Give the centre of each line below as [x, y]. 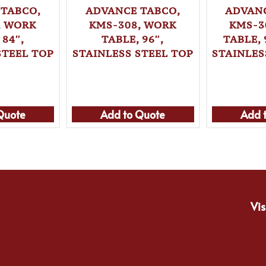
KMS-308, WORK [133, 25]
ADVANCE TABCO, [133, 11]
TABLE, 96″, [133, 39]
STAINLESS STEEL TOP [133, 54]
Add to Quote [133, 114]
